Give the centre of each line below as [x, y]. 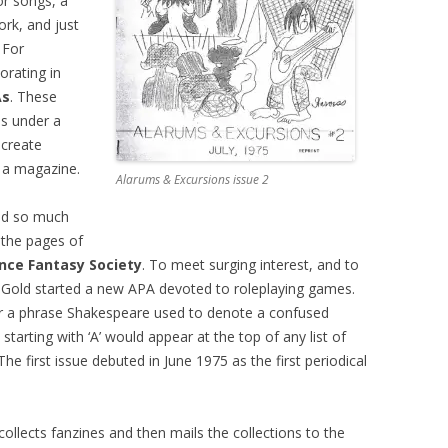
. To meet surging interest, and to [250, 264]
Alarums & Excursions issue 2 [192, 179]
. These [33, 96]
